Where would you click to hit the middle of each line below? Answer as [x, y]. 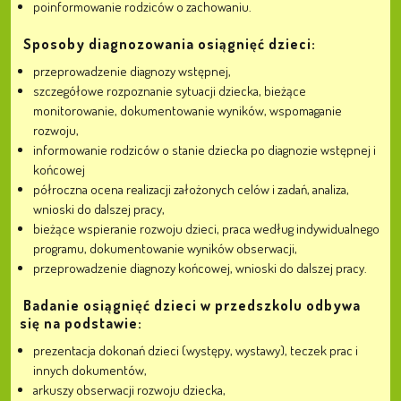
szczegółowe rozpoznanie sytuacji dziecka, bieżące [170, 91]
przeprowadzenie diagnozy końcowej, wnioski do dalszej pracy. [200, 268]
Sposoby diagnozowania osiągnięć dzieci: [170, 44]
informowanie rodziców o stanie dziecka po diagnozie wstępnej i [205, 150]
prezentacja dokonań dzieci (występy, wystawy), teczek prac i [196, 350]
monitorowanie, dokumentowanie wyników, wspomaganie [188, 111]
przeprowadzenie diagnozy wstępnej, [132, 71]
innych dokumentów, [90, 370]
